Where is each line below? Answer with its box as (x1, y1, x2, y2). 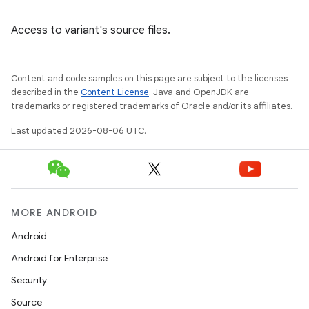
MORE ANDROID (11, 206, 97, 219)
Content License (81, 86, 149, 98)
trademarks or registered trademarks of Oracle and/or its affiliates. (11, 100, 292, 112)
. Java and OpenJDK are (149, 86, 249, 98)
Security (11, 274, 47, 286)
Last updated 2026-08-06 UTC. (11, 125, 146, 137)
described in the (11, 86, 81, 98)
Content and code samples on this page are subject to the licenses (11, 72, 288, 84)
